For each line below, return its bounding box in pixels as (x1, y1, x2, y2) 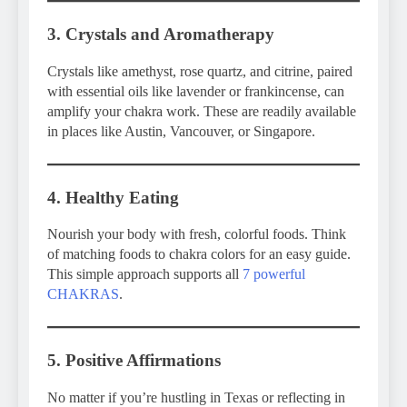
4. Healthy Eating (47, 187, 179, 207)
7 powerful (243, 266, 305, 283)
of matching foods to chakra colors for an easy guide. (47, 246, 351, 263)
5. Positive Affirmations (47, 351, 221, 371)
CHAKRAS (47, 286, 119, 303)
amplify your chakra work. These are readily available (47, 103, 356, 119)
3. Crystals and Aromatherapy (47, 24, 274, 44)
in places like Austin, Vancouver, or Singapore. (47, 123, 315, 139)
